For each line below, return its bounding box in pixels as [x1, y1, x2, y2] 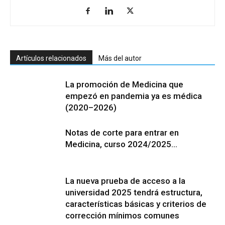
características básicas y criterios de [65, 198, 206, 209]
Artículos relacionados [16, 54, 86, 62]
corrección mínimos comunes [65, 210, 179, 220]
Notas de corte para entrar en [65, 127, 179, 138]
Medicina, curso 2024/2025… [65, 139, 177, 149]
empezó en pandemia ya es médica [65, 90, 202, 101]
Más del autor [98, 54, 142, 62]
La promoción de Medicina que [65, 79, 183, 89]
